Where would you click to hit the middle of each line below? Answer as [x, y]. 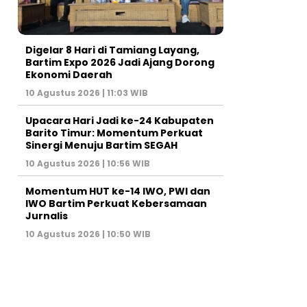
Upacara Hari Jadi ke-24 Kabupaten [120, 120]
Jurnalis [47, 216]
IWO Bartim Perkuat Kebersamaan [116, 203]
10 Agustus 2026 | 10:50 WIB [88, 234]
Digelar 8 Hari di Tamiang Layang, [112, 50]
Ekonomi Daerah [69, 74]
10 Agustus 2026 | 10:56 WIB [88, 163]
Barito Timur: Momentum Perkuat [114, 133]
